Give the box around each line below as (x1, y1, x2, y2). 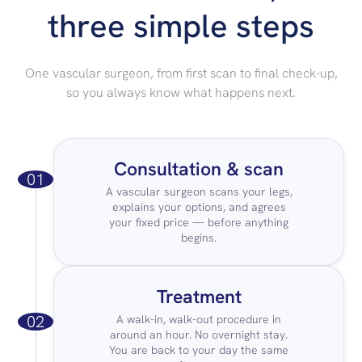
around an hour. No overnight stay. (110, 326, 288, 342)
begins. (181, 229, 217, 245)
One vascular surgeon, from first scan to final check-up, (24, 64, 338, 82)
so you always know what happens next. (66, 83, 296, 101)
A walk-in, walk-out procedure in (116, 311, 281, 326)
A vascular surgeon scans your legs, (105, 183, 293, 199)
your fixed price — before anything (109, 214, 288, 229)
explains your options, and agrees (112, 199, 286, 214)
